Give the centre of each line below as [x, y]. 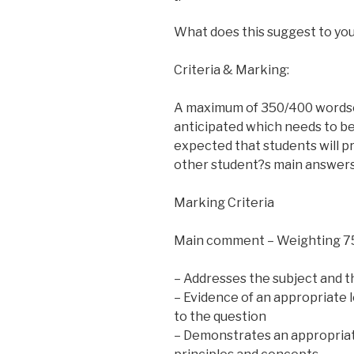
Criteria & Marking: [232, 70]
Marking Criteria [224, 202]
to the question [220, 316]
